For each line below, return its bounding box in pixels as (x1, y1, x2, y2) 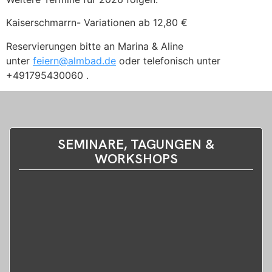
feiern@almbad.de (33, 54, 116, 67)
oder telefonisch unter (116, 54, 220, 67)
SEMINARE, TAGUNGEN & (58, 135, 214, 154)
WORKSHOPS (94, 150, 178, 168)
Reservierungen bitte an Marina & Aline (6, 39, 183, 52)
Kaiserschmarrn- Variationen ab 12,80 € (6, 16, 188, 29)
